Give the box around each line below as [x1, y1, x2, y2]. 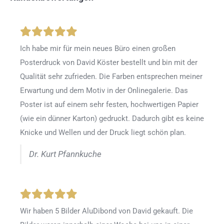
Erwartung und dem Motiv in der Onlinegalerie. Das [20, 86, 188, 95]
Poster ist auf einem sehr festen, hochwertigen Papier [20, 100, 198, 109]
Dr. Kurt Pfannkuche [29, 149, 101, 159]
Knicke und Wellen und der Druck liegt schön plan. [20, 128, 186, 137]
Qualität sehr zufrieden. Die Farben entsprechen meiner [20, 72, 202, 81]
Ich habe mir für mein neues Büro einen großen [20, 44, 175, 53]
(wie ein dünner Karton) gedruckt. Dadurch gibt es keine [20, 114, 204, 123]
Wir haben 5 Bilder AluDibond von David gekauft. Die [20, 206, 193, 216]
